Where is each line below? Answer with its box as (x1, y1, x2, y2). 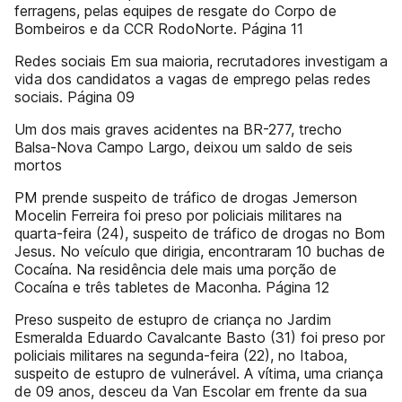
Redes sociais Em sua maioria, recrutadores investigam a (14, 52, 388, 70)
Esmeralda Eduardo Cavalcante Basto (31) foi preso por (14, 328, 385, 346)
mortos (14, 156, 62, 174)
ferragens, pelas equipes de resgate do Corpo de (14, 2, 336, 20)
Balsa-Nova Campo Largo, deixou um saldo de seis (14, 138, 353, 156)
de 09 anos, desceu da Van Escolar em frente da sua (14, 382, 367, 400)
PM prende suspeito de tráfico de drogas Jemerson (14, 188, 357, 206)
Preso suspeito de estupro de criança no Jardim (14, 310, 331, 328)
